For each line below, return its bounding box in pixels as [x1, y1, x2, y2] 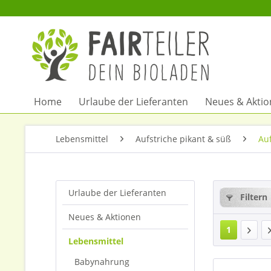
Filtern [238, 191, 267, 203]
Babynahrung [74, 256, 129, 267]
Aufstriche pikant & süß [135, 133, 231, 145]
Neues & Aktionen [68, 211, 141, 223]
